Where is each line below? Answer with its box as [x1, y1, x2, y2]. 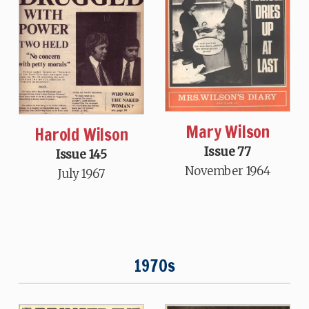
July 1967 [58, 166, 105, 181]
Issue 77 [204, 144, 251, 160]
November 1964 [185, 163, 270, 179]
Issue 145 [55, 146, 108, 162]
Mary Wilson [186, 120, 270, 144]
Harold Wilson [34, 122, 128, 146]
